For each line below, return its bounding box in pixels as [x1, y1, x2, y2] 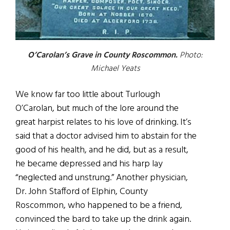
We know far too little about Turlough [15, 87, 160, 102]
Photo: [179, 48, 203, 62]
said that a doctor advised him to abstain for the [15, 128, 197, 144]
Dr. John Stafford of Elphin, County [15, 184, 148, 199]
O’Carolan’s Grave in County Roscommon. [27, 48, 180, 62]
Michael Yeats [90, 62, 140, 75]
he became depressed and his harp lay [15, 156, 163, 171]
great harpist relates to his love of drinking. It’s [15, 114, 191, 130]
